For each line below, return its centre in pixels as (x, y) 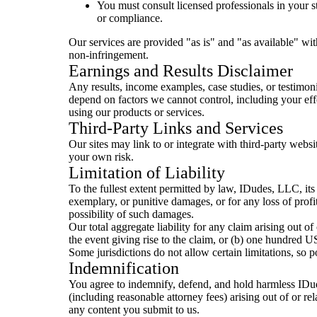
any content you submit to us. (134, 310)
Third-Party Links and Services (176, 128)
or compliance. (130, 18)
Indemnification (124, 268)
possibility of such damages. (131, 214)
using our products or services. (137, 112)
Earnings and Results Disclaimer (181, 71)
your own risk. (101, 157)
